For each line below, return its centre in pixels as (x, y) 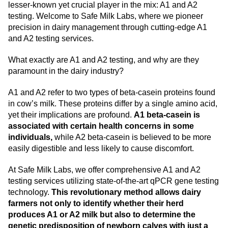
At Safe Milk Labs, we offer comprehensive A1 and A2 (104, 170)
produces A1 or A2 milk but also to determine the (102, 215)
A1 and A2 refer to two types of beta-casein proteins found (112, 93)
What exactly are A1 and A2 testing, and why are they (104, 60)
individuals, (30, 137)
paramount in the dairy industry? (66, 71)
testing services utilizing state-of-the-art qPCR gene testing (113, 181)
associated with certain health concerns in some (101, 126)
